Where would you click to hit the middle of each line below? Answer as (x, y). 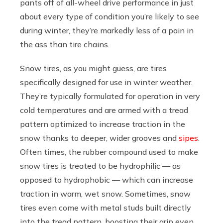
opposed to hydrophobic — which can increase (107, 179)
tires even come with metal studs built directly (106, 207)
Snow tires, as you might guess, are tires (93, 68)
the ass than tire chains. (65, 44)
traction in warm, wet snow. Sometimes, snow (105, 193)
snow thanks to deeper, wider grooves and (99, 138)
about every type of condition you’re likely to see (110, 16)
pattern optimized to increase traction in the (103, 124)
